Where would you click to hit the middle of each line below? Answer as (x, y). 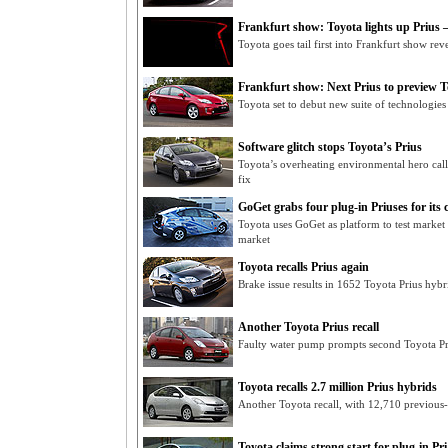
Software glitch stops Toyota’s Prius (330, 147)
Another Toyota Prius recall (308, 327)
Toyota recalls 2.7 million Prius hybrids (337, 387)
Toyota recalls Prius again (303, 267)
